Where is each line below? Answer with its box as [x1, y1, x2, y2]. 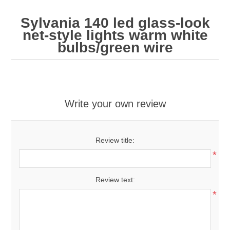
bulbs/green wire [57, 39, 173, 55]
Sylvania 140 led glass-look [20, 14, 210, 31]
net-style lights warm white [22, 27, 208, 43]
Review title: [95, 136, 135, 144]
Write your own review [64, 98, 166, 109]
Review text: [95, 175, 135, 184]
